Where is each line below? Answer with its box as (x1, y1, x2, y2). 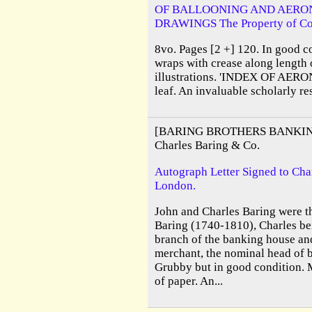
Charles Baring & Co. (155, 139, 260, 153)
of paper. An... (155, 274, 223, 288)
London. (155, 178, 196, 192)
